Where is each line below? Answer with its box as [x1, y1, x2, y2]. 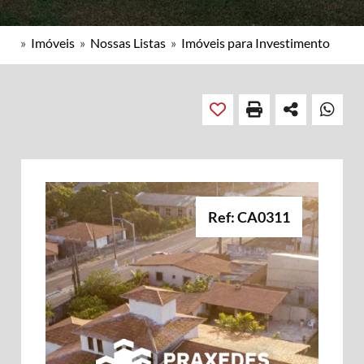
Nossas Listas [90, 35, 166, 50]
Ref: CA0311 [208, 208, 290, 226]
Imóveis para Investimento [181, 35, 330, 50]
